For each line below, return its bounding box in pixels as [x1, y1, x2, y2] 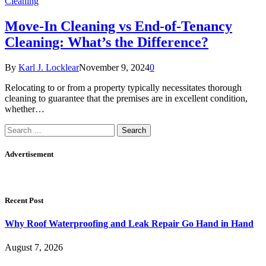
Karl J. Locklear [18, 62, 79, 72]
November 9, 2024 [79, 62, 150, 72]
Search [4, 123, 30, 134]
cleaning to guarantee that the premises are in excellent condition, [5, 93, 248, 103]
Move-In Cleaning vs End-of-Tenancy [5, 18, 232, 34]
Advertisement [5, 149, 53, 159]
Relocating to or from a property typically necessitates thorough [5, 82, 242, 93]
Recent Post [5, 196, 43, 205]
